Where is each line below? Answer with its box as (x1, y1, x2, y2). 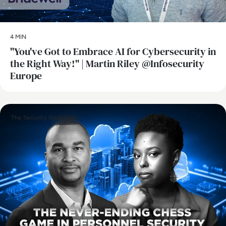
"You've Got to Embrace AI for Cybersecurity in (10, 44, 216, 59)
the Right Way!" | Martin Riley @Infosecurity (10, 56, 204, 71)
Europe (10, 69, 42, 83)
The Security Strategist (11, 114, 76, 122)
